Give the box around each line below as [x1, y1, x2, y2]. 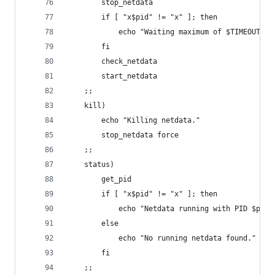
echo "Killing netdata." [101, 116, 200, 125]
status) [84, 160, 114, 169]
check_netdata [101, 57, 157, 66]
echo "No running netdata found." [118, 234, 256, 242]
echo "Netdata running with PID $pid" [118, 204, 273, 213]
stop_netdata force [101, 131, 179, 139]
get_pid [101, 175, 131, 184]
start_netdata [101, 72, 157, 80]
